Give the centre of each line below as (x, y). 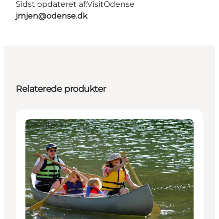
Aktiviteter (46, 125)
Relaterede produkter (61, 89)
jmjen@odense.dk (52, 16)
